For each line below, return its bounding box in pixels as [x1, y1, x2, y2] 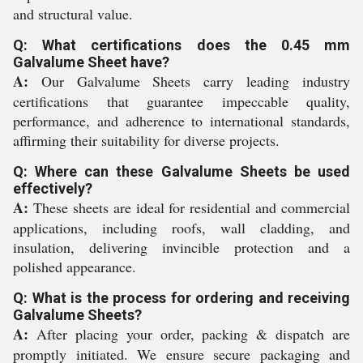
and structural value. [13, 4, 133, 23]
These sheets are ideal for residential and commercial [28, 198, 350, 217]
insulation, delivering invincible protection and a [13, 237, 350, 257]
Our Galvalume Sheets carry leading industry [28, 71, 350, 91]
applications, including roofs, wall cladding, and [13, 218, 350, 237]
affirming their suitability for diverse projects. [13, 130, 280, 150]
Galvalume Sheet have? [13, 53, 169, 70]
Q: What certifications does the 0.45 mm [13, 36, 350, 53]
